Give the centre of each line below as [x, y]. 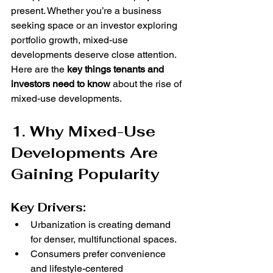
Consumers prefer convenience [99, 254]
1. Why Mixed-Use [85, 132]
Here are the [39, 69]
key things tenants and [117, 69]
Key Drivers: [48, 207]
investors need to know [61, 84]
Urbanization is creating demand [102, 225]
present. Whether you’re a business [87, 11]
